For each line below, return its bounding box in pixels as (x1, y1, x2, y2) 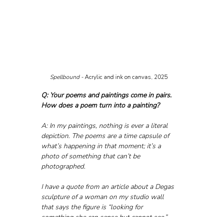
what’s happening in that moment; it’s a (41, 141, 163, 151)
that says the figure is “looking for (41, 202, 145, 212)
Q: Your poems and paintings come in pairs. (41, 90, 173, 100)
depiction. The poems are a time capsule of (41, 131, 171, 140)
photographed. (41, 161, 87, 171)
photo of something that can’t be (41, 151, 142, 161)
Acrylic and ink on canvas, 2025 (84, 73, 168, 81)
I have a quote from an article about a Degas (41, 182, 176, 191)
